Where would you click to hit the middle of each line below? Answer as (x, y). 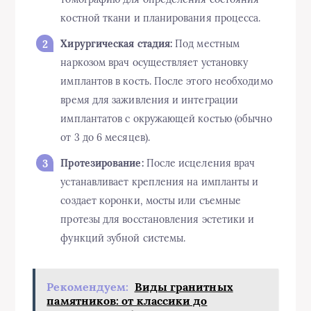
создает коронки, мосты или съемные (151, 200)
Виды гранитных (184, 286)
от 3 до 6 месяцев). (105, 137)
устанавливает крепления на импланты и (160, 182)
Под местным (206, 43)
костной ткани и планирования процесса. (161, 18)
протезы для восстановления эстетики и (158, 219)
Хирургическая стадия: (117, 43)
